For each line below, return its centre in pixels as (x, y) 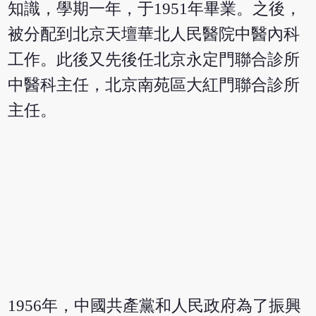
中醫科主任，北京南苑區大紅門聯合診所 (154, 85)
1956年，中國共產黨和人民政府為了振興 (155, 305)
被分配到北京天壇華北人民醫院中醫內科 (154, 35)
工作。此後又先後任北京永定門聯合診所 (154, 60)
